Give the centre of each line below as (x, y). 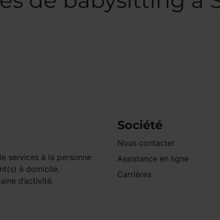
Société (140, 125)
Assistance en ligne (153, 159)
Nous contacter (146, 143)
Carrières (134, 174)
